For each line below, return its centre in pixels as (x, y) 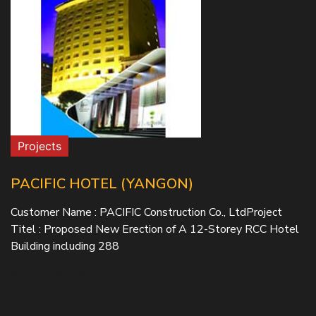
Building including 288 (65, 246)
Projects (39, 146)
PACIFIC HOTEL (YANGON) (102, 184)
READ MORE (40, 275)
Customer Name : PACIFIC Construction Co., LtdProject (146, 212)
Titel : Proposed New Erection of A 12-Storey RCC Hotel (155, 229)
